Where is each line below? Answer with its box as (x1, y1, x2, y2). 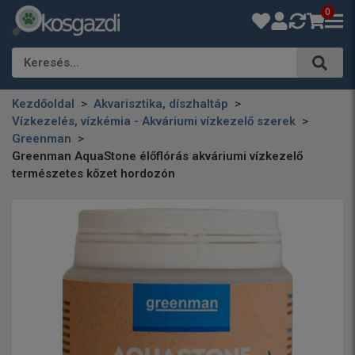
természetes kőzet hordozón (12, 166, 175, 181)
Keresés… (24, 55, 79, 70)
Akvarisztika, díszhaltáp (94, 97, 228, 111)
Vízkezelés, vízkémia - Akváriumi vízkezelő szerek (12, 114, 296, 128)
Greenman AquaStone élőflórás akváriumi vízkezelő (12, 149, 303, 163)
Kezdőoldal (12, 97, 74, 111)
